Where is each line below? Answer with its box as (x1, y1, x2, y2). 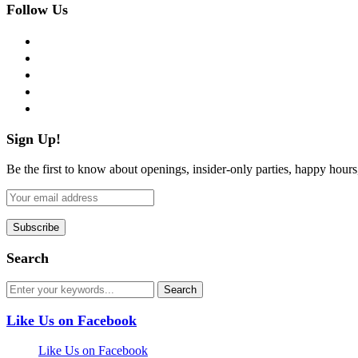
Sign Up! (6, 130, 61, 147)
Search (6, 249, 49, 266)
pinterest (38, 82, 80, 96)
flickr (38, 98, 64, 113)
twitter (38, 48, 70, 62)
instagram (38, 65, 86, 79)
